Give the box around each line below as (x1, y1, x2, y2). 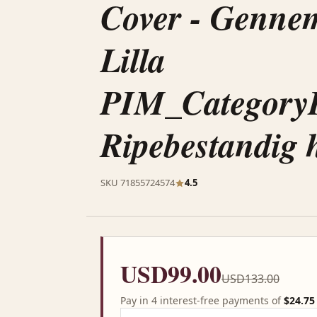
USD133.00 (221, 271, 279, 287)
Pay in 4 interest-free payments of (120, 294, 284, 307)
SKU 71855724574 (100, 176, 175, 189)
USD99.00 (120, 256, 221, 291)
